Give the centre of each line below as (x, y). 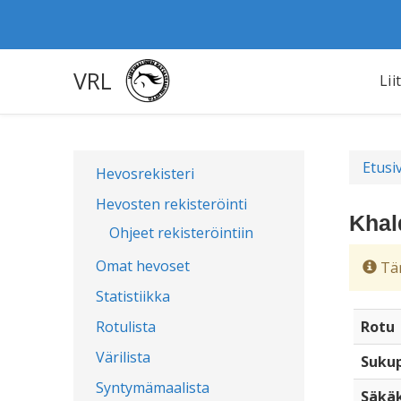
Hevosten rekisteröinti (171, 204)
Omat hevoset (143, 266)
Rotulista (126, 327)
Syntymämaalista (153, 388)
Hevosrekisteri (145, 174)
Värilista (123, 357)
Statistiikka (133, 296)
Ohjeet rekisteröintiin (181, 233)
